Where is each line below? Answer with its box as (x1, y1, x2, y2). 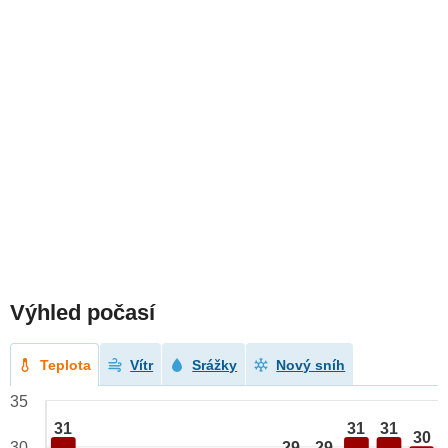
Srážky (192, 357, 238, 374)
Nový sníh (276, 357, 346, 374)
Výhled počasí (10, 300, 155, 326)
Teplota (40, 357, 92, 374)
